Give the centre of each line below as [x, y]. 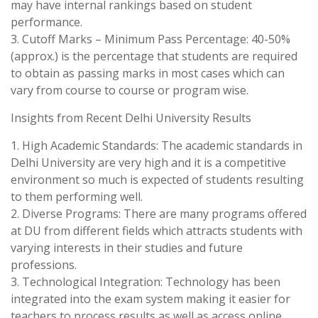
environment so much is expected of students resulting [157, 180]
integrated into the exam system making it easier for [150, 299]
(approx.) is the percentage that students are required [154, 56]
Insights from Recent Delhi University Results [131, 118]
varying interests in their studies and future [127, 248]
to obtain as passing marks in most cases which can [148, 73]
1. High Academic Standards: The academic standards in [157, 146]
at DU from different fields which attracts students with [157, 231]
